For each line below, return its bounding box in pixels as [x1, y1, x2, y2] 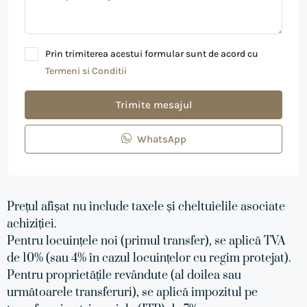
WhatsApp [134, 133, 186, 145]
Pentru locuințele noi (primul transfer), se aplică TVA [7, 234, 286, 249]
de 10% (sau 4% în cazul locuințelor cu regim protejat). [7, 251, 291, 266]
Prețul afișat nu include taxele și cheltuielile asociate [7, 199, 285, 214]
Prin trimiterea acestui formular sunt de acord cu [45, 48, 258, 60]
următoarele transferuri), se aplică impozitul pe [7, 285, 258, 300]
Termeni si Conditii [45, 65, 127, 77]
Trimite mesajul [115, 99, 192, 111]
